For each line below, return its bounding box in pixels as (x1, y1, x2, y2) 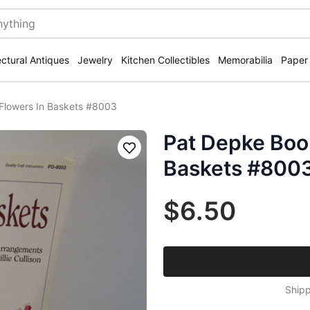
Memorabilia (218, 54, 273, 66)
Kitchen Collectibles (121, 54, 210, 66)
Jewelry (77, 54, 113, 66)
